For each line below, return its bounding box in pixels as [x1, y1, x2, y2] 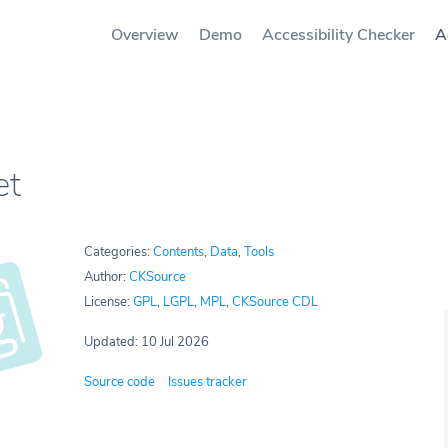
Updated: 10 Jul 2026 [84, 333, 209, 351]
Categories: [84, 243, 153, 261]
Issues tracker [168, 373, 247, 391]
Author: [84, 268, 129, 286]
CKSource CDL [232, 293, 318, 311]
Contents [153, 243, 204, 261]
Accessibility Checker [262, 24, 415, 46]
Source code [84, 373, 155, 391]
